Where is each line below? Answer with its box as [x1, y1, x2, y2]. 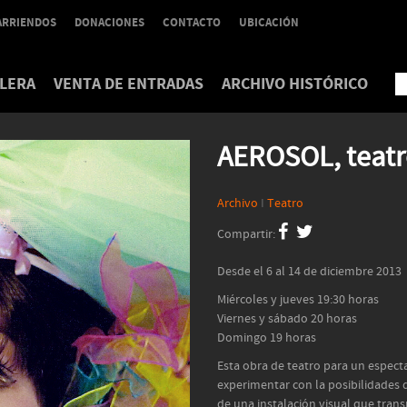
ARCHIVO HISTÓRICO [222, 73, 368, 95]
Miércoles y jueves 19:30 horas [217, 292, 379, 308]
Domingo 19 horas [217, 330, 316, 346]
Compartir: [217, 226, 278, 243]
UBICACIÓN [239, 15, 299, 31]
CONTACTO [163, 15, 221, 31]
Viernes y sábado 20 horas [217, 311, 357, 327]
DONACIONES [74, 15, 144, 31]
